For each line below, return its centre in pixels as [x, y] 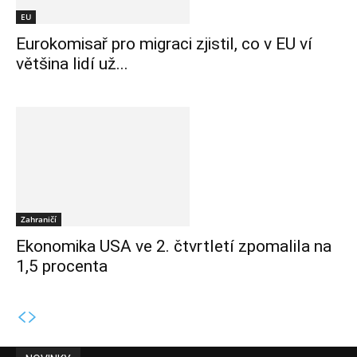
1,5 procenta [62, 267]
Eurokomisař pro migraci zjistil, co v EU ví [164, 44]
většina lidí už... [72, 64]
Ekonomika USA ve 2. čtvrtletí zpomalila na [174, 247]
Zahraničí [39, 220]
